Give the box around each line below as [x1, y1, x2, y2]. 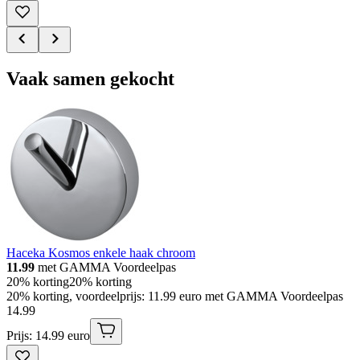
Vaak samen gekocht [6, 68, 174, 90]
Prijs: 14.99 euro [6, 329, 90, 343]
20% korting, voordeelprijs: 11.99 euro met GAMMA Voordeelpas [6, 289, 343, 304]
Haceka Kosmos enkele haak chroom [6, 246, 195, 260]
